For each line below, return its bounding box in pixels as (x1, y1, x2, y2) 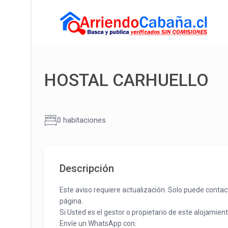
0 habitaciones (57, 116, 106, 125)
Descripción (60, 162, 114, 175)
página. (60, 197, 83, 206)
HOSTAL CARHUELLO (44, 70, 209, 91)
